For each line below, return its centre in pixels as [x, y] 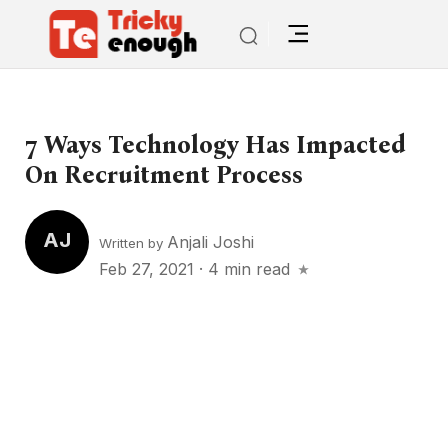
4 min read [249, 268]
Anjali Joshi [210, 241]
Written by [133, 242]
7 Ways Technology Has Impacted [215, 145]
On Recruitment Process [164, 175]
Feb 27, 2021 [149, 268]
